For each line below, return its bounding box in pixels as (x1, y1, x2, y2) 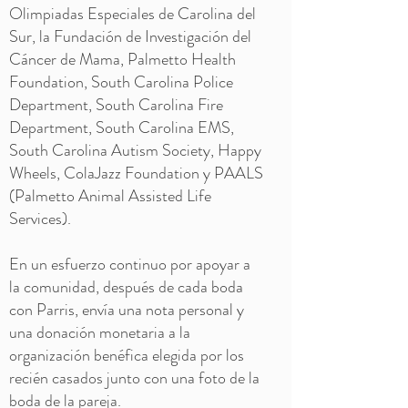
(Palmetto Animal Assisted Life (9, 184, 211, 208)
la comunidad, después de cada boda (9, 275, 243, 299)
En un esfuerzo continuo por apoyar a (9, 252, 250, 276)
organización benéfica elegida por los (9, 343, 244, 367)
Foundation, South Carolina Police (9, 70, 233, 94)
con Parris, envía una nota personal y (9, 298, 244, 321)
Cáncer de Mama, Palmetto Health (9, 47, 236, 71)
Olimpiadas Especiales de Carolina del (9, 2, 256, 25)
